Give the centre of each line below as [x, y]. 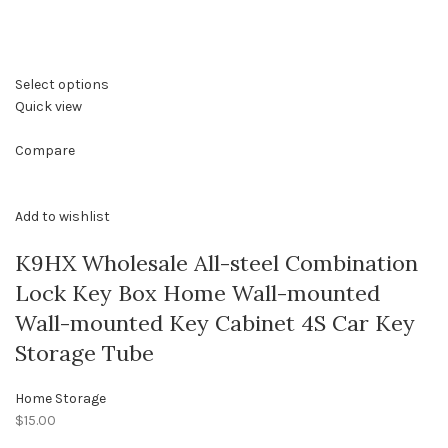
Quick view [48, 107]
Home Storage [60, 399]
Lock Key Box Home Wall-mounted [197, 293]
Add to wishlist [62, 217]
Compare [45, 151]
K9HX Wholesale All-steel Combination [216, 263]
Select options [62, 85]
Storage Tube [84, 353]
